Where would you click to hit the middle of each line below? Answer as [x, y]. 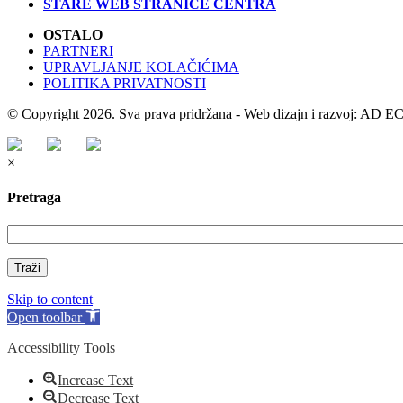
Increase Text [95, 381]
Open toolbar [45, 318]
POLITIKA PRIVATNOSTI [125, 83]
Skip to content [50, 300]
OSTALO [73, 34]
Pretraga [34, 198]
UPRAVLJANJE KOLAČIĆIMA [141, 67]
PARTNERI [78, 50]
